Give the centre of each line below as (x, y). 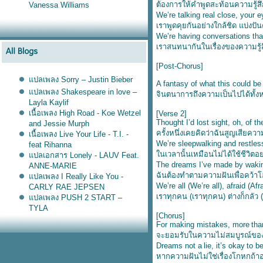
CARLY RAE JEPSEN (66, 187)
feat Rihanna (50, 145)
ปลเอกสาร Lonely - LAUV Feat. (84, 155)
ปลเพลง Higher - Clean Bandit (81, 240)
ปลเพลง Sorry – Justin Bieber (80, 80)
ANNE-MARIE (53, 166)
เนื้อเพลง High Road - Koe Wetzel (85, 113)
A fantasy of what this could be (209, 84)
